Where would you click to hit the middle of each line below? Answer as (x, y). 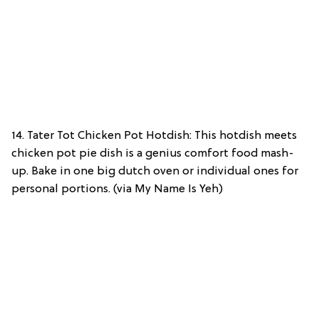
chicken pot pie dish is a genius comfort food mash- (153, 153)
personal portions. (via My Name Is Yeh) (117, 189)
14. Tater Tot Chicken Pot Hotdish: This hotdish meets (154, 136)
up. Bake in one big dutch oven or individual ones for (155, 171)
